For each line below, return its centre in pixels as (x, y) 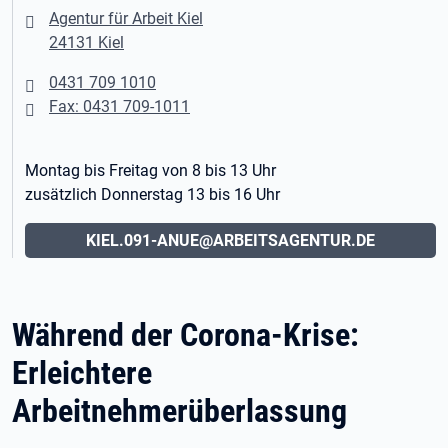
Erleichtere (82, 372)
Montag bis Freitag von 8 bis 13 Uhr (150, 170)
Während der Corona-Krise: (185, 334)
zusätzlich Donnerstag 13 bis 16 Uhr (152, 194)
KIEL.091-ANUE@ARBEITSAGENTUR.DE (230, 240)
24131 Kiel (86, 42)
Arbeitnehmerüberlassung (179, 410)
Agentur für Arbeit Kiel (126, 18)
